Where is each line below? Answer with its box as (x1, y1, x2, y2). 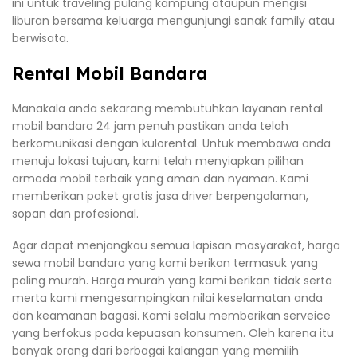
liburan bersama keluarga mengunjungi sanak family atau (12, 13, 335, 29)
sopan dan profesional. (12, 206, 139, 222)
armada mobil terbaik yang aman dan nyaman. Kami (12, 171, 308, 187)
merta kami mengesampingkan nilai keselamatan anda (12, 289, 323, 306)
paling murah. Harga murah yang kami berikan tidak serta (12, 272, 332, 288)
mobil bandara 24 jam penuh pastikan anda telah (12, 118, 288, 135)
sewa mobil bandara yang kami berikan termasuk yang (12, 254, 318, 271)
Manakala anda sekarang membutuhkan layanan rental (12, 100, 323, 117)
